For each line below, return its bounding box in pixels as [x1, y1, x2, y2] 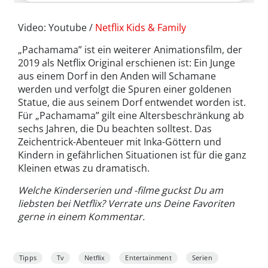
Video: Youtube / [18, 20, 95, 34]
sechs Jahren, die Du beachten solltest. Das [18, 121, 212, 135]
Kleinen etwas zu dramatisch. [18, 161, 150, 175]
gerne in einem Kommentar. [18, 209, 145, 223]
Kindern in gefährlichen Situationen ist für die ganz [18, 148, 246, 162]
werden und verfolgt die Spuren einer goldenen [18, 82, 232, 96]
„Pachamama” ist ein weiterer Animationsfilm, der [18, 42, 242, 56]
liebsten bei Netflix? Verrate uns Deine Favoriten [18, 196, 234, 210]
